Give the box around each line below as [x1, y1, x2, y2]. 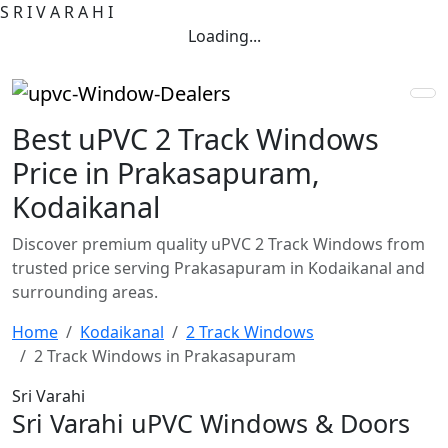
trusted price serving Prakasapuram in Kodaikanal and [12, 256, 425, 279]
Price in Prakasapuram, [12, 152, 320, 192]
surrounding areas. [12, 280, 158, 303]
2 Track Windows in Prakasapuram [34, 344, 296, 367]
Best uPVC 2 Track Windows [12, 118, 379, 158]
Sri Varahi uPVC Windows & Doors [12, 405, 410, 440]
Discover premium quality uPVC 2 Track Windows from [12, 232, 425, 255]
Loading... [187, 25, 261, 47]
